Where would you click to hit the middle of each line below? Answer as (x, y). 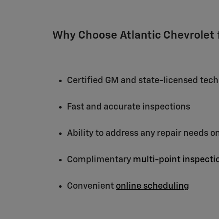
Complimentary (100, 160)
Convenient (91, 186)
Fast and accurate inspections (129, 107)
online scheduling (153, 186)
